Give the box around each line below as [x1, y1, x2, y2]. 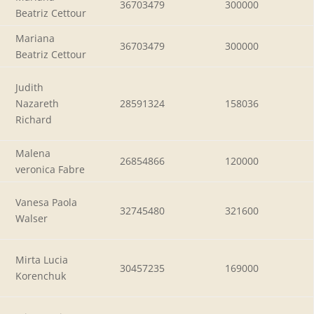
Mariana [15, 31, 55, 45]
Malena [15, 146, 50, 160]
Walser [15, 211, 48, 225]
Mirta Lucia [15, 252, 68, 266]
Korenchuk [15, 268, 66, 282]
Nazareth [15, 96, 59, 110]
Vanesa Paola [15, 195, 77, 209]
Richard [15, 112, 52, 126]
